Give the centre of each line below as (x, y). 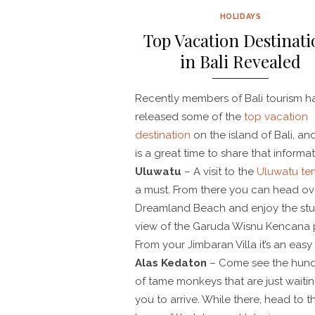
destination (163, 135)
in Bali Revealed (240, 62)
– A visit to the (219, 172)
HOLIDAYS (240, 17)
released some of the (189, 117)
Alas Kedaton (171, 263)
